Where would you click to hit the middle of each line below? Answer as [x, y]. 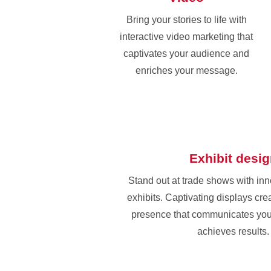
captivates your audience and [186, 53]
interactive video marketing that [186, 36]
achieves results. [233, 231]
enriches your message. [186, 70]
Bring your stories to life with [186, 19]
